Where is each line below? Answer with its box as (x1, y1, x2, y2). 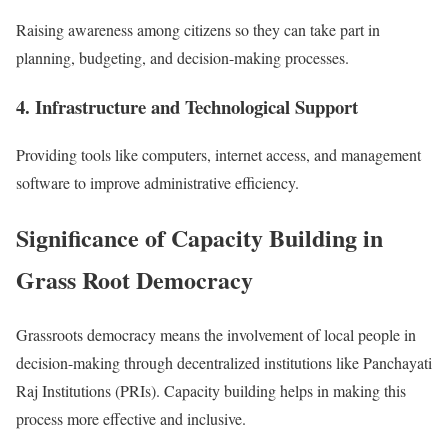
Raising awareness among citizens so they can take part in (16, 19, 380, 41)
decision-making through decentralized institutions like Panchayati (16, 352, 432, 374)
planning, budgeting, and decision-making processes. (16, 47, 349, 69)
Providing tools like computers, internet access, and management (16, 144, 421, 166)
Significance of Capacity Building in (16, 220, 383, 256)
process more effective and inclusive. (16, 408, 246, 430)
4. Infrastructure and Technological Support (16, 92, 358, 120)
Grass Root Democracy (16, 262, 253, 298)
